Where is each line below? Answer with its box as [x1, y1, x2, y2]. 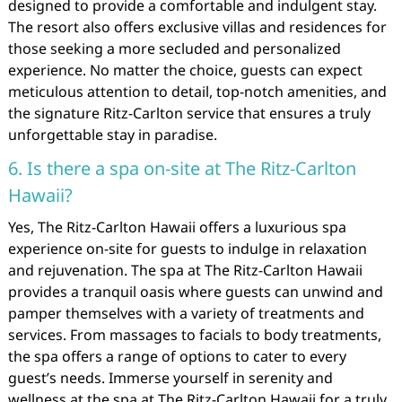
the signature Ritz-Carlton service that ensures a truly [7, 103, 371, 123]
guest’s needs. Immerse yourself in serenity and [7, 368, 333, 388]
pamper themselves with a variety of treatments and [7, 303, 364, 323]
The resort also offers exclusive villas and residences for [7, 17, 387, 37]
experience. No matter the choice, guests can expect [7, 60, 363, 80]
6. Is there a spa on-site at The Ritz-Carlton [7, 156, 356, 180]
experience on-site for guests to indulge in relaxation [7, 239, 367, 258]
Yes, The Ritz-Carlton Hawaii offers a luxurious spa [7, 217, 346, 237]
